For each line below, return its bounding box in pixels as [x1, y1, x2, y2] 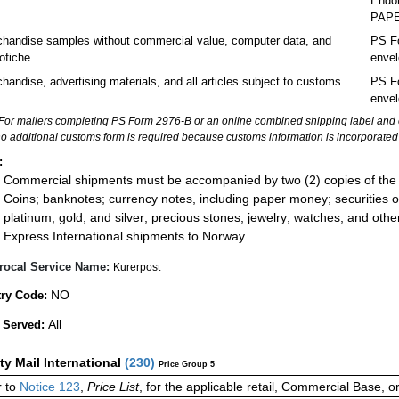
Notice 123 [16, 379, 80, 395]
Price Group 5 [159, 360, 215, 370]
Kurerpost [113, 261, 160, 274]
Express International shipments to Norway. [4, 228, 248, 243]
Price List [87, 379, 139, 395]
